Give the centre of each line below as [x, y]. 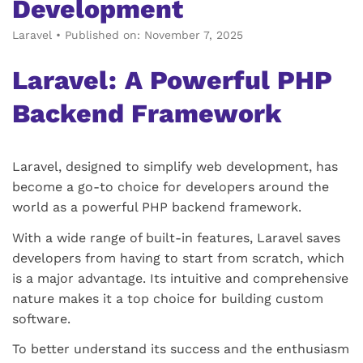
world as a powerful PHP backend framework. [157, 207]
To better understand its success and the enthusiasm [181, 349]
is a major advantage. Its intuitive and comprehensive [180, 278]
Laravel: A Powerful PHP [172, 80]
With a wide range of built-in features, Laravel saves [176, 237]
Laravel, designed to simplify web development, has [175, 167]
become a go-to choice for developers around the [171, 187]
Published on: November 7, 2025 [154, 35]
